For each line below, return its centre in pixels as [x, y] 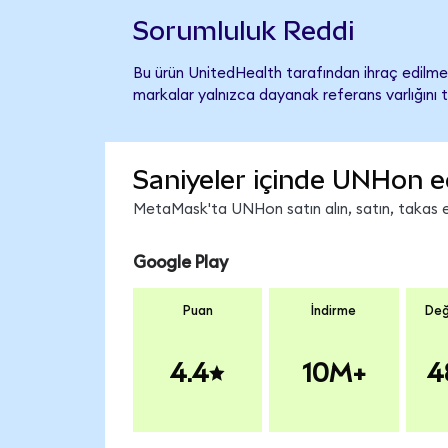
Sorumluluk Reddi [243, 30]
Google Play [180, 262]
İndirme [334, 311]
